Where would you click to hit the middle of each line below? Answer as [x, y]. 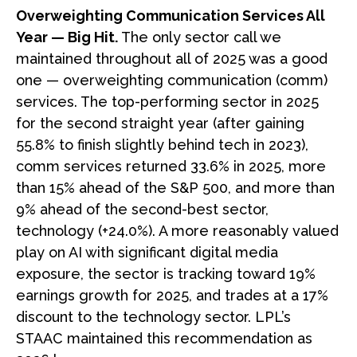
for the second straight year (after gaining [160, 123]
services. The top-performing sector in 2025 [167, 101]
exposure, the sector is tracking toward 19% [166, 273]
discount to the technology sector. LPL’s [153, 316]
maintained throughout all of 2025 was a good [172, 58]
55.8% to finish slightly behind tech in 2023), [162, 144]
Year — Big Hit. [67, 37]
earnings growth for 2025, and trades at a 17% [172, 295]
